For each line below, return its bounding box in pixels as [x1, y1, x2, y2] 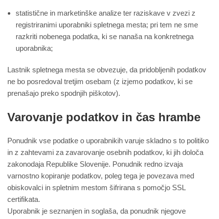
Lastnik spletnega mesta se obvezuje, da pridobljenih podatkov [7, 66, 206, 74]
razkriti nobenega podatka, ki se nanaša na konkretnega [16, 32, 194, 41]
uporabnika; [16, 44, 53, 53]
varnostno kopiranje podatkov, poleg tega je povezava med [7, 172, 194, 180]
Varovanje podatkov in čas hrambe [7, 110, 200, 124]
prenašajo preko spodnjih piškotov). [7, 89, 120, 98]
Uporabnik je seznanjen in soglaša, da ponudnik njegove [7, 207, 186, 216]
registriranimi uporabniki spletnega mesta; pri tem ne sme [16, 21, 198, 29]
